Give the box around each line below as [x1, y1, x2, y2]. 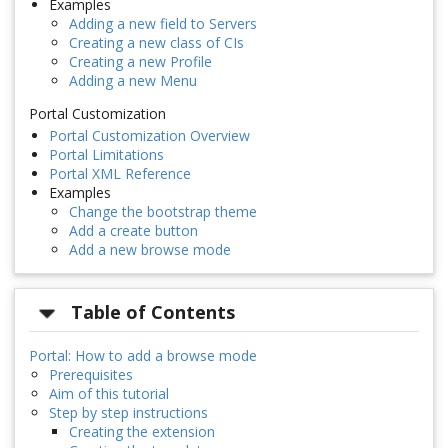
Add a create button [69, 221, 198, 241]
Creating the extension [69, 421, 215, 441]
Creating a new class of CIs [69, 33, 244, 53]
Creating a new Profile [69, 52, 212, 72]
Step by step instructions [49, 402, 208, 422]
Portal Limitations [49, 145, 164, 165]
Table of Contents [71, 300, 236, 325]
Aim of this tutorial [49, 383, 169, 403]
